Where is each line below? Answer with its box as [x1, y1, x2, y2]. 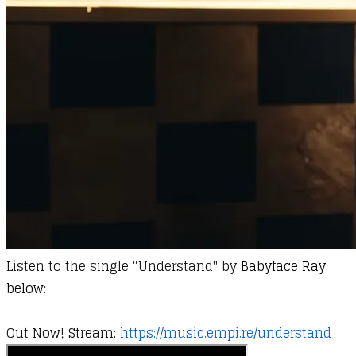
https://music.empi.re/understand [120, 322, 331, 345]
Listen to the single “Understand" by [6, 255, 241, 278]
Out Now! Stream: [6, 322, 120, 345]
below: [6, 277, 46, 300]
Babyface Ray [241, 255, 326, 278]
